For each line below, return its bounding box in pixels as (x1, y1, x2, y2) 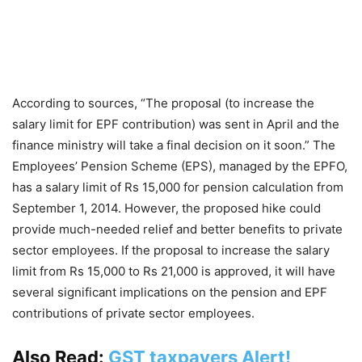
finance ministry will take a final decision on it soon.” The (12, 137, 335, 153)
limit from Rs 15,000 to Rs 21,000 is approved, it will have (12, 263, 335, 279)
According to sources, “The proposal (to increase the (12, 95, 314, 111)
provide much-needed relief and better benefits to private (12, 221, 343, 237)
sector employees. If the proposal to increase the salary (12, 242, 330, 258)
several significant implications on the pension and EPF (12, 284, 327, 300)
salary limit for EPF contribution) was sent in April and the (12, 116, 339, 132)
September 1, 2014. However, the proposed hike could (12, 200, 321, 216)
